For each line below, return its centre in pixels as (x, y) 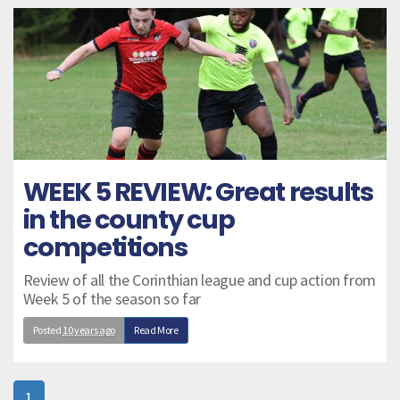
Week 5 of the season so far (112, 298)
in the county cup (129, 219)
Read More (156, 329)
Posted (48, 329)
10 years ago (89, 329)
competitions (105, 247)
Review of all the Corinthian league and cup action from (199, 279)
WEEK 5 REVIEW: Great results (198, 192)
